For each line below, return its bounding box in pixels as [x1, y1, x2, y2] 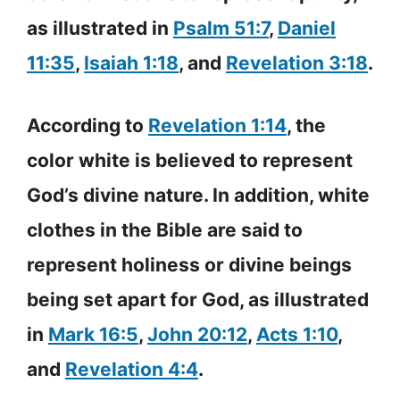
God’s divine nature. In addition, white [27, 184, 370, 207]
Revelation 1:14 [148, 114, 287, 137]
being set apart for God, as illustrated [27, 288, 369, 312]
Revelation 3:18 [226, 51, 368, 74]
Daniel [278, 16, 336, 39]
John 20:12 [147, 323, 247, 346]
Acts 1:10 [256, 323, 337, 346]
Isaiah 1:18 [84, 51, 179, 74]
